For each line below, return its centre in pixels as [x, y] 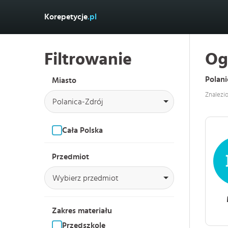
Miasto [64, 80]
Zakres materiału [82, 211]
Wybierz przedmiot [85, 178]
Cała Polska [82, 130]
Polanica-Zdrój [78, 102]
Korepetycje [66, 17]
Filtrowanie [88, 60]
